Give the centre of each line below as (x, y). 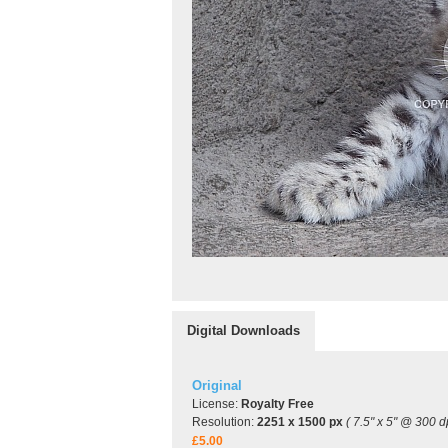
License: (216, 404)
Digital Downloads (243, 330)
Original (217, 385)
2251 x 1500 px (300, 422)
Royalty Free (277, 404)
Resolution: (224, 422)
